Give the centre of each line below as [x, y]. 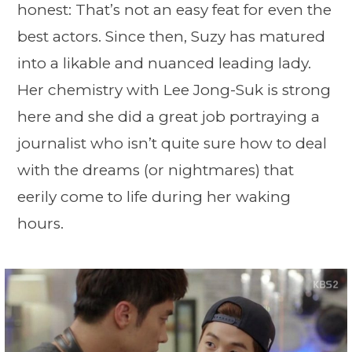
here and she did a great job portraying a [169, 117]
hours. [42, 224]
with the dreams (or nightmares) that [156, 170]
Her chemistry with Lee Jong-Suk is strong [174, 90]
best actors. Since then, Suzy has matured [171, 37]
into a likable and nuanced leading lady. [164, 64]
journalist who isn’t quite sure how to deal [172, 144]
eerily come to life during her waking [154, 197]
